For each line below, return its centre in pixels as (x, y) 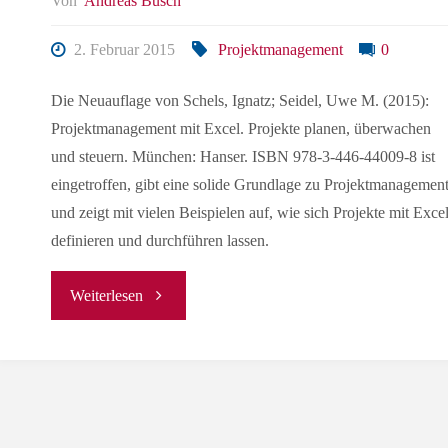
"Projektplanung (194, 293)
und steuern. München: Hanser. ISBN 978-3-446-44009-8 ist (242, 156)
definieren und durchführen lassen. (159, 240)
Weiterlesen (107, 295)
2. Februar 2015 (125, 50)
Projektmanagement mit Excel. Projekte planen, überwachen (240, 128)
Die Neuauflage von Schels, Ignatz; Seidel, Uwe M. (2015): (239, 100)
